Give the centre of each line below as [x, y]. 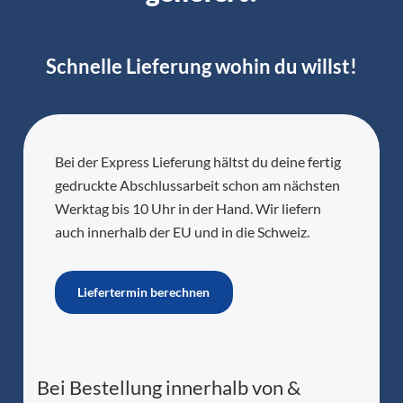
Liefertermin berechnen [144, 291]
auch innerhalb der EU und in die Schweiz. [182, 231]
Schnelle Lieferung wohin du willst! [201, 66]
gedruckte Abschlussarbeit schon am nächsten [197, 184]
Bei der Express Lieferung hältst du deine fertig [197, 161]
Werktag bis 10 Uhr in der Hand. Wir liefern [188, 208]
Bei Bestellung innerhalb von [161, 387]
